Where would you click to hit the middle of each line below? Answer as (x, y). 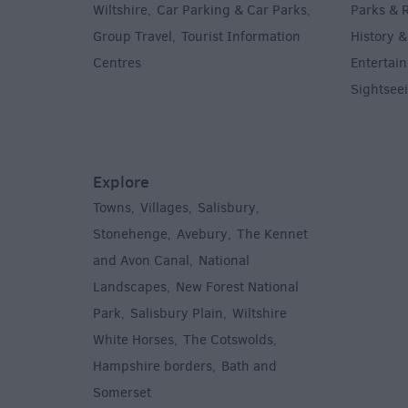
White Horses (133, 339)
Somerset (122, 392)
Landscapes (130, 286)
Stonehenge (130, 234)
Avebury (202, 234)
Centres (117, 62)
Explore (121, 181)
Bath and (249, 366)
